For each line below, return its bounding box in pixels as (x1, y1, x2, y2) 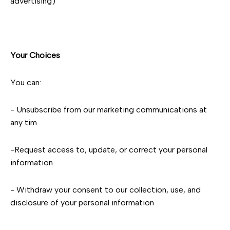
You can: (10, 78, 41, 87)
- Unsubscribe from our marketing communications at (10, 105, 207, 114)
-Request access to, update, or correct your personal (10, 145, 207, 155)
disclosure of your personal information (10, 198, 154, 207)
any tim (10, 118, 37, 127)
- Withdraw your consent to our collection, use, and (10, 185, 201, 195)
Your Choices (10, 50, 60, 60)
